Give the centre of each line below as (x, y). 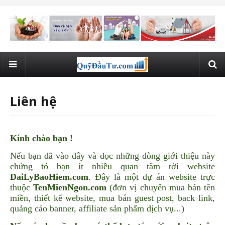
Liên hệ (33, 101)
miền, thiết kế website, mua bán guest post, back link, (113, 198)
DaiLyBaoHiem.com (49, 177)
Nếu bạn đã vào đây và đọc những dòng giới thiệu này (113, 156)
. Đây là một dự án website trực (152, 177)
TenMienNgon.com (70, 188)
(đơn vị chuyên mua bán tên (161, 188)
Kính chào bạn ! (41, 138)
